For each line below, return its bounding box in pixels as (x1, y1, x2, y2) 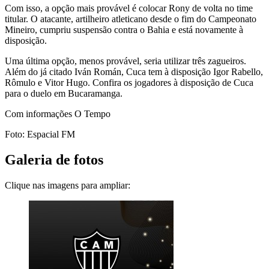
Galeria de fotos (5, 151, 103, 168)
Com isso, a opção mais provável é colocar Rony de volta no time (5, 2, 253, 13)
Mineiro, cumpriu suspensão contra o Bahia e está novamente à (5, 24, 243, 35)
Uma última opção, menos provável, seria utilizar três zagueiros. (5, 55, 246, 66)
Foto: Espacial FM (5, 128, 77, 139)
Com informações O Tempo (5, 108, 113, 119)
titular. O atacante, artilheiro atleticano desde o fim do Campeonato (5, 13, 256, 24)
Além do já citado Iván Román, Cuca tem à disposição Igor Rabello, (5, 66, 263, 77)
